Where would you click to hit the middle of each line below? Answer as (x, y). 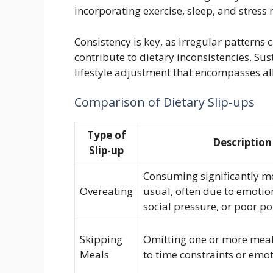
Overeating (106, 191)
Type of (106, 135)
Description (242, 142)
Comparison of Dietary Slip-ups (165, 102)
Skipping (101, 239)
